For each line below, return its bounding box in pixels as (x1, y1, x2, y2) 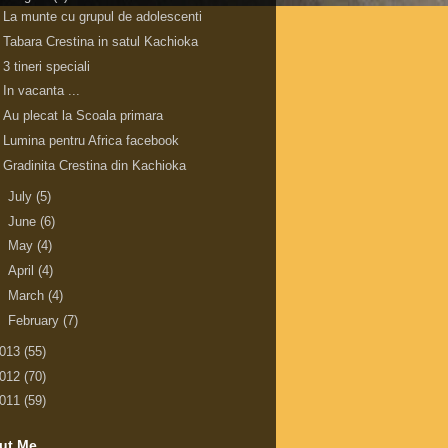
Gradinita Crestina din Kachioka (3, 157, 187, 173)
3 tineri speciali (3, 58, 91, 74)
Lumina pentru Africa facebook (3, 132, 180, 148)
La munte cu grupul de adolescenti (3, 9, 203, 25)
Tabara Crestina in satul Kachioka (3, 33, 199, 49)
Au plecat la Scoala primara (3, 108, 164, 124)
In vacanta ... (3, 83, 81, 99)
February (7, 312, 63, 328)
